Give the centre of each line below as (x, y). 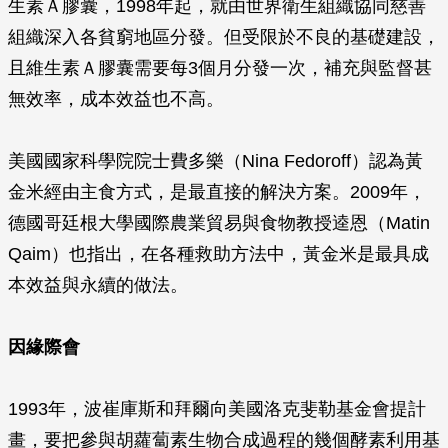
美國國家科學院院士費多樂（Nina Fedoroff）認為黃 (215, 161)
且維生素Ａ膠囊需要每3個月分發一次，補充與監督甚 (220, 68)
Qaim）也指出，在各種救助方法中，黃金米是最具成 (218, 254)
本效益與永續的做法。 (98, 285)
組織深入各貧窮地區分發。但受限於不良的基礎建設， (224, 37)
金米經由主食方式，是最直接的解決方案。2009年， (217, 192)
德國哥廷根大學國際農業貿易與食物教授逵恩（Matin (219, 223)
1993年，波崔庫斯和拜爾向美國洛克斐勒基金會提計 (217, 409)
